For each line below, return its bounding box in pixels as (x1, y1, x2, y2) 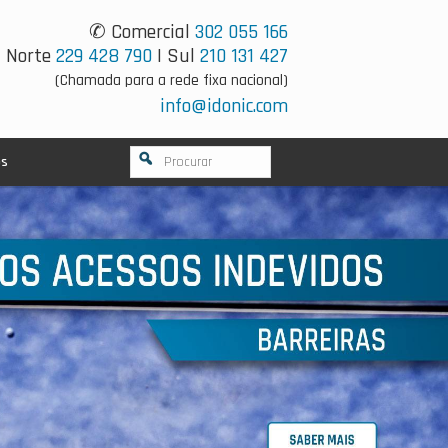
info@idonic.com (160, 93, 288, 119)
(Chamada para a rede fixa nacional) (55, 70, 288, 91)
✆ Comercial (89, 19, 195, 45)
